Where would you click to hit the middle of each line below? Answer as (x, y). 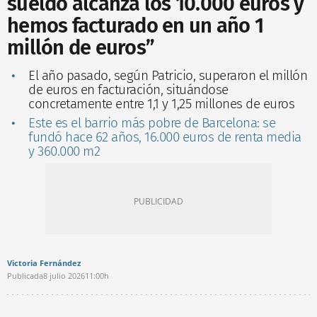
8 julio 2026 (64, 275)
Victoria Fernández (44, 263)
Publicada (25, 275)
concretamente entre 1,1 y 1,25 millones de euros (161, 103)
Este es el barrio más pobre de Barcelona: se (152, 122)
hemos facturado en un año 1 (135, 25)
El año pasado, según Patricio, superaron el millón (168, 75)
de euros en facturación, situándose (128, 89)
